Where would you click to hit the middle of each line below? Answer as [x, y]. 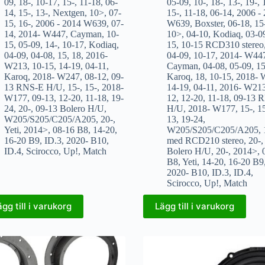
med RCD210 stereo [205, 140]
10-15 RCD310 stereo [222, 44]
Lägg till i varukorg [194, 206]
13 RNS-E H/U [33, 87]
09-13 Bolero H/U [70, 108]
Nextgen [68, 12]
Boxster [209, 23]
